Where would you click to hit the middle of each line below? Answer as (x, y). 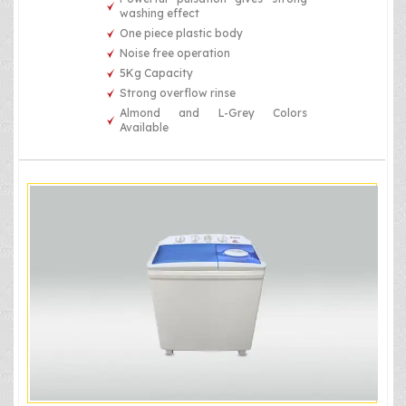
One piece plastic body (182, 34)
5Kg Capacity (157, 73)
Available (145, 128)
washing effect (160, 14)
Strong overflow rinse (178, 93)
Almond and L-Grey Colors (213, 113)
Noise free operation (175, 53)
